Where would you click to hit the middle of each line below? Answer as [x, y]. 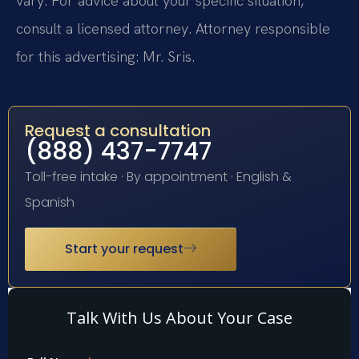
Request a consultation [118, 131]
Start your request [124, 248]
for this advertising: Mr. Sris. [105, 56]
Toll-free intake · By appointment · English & [158, 177]
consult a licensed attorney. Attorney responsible [173, 28]
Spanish [50, 203]
